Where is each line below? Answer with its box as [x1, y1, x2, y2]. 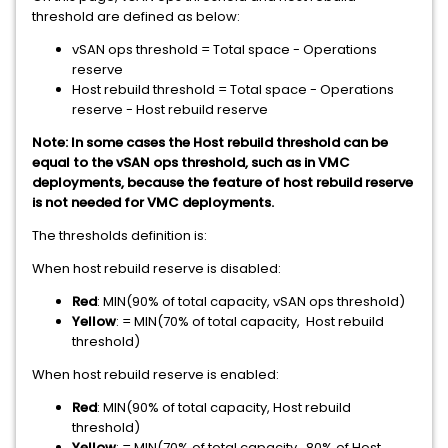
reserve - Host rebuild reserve [72, 100, 268, 119]
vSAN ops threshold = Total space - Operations [72, 40, 377, 59]
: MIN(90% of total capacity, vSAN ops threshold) [97, 292, 405, 311]
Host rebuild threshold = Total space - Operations [72, 80, 394, 99]
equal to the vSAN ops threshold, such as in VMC [32, 153, 350, 172]
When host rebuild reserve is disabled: [32, 259, 281, 278]
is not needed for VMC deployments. [32, 193, 274, 212]
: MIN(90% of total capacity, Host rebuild [97, 398, 351, 417]
